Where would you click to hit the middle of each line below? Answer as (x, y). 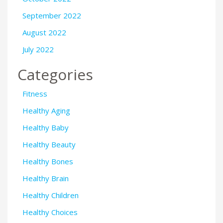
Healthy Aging (46, 111)
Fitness (35, 94)
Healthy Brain (46, 178)
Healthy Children (51, 195)
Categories (55, 75)
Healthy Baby (46, 128)
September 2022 (52, 15)
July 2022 (38, 49)
